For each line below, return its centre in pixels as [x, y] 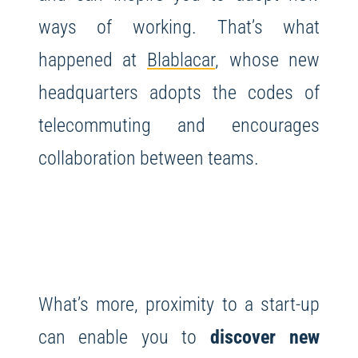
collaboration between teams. [148, 157]
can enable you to [124, 336]
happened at [92, 59]
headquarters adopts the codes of [179, 92]
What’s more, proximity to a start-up [179, 304]
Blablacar [181, 59]
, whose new [268, 59]
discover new [265, 336]
